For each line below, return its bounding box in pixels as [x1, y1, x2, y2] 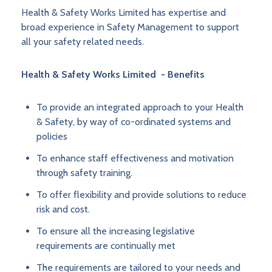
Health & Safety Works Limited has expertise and [21, 7, 226, 19]
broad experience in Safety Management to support [21, 21, 239, 33]
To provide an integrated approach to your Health [36, 101, 243, 114]
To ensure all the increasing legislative [36, 225, 195, 237]
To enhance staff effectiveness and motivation [36, 152, 234, 165]
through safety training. [36, 167, 132, 179]
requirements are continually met [36, 240, 175, 252]
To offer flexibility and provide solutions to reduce [36, 189, 246, 201]
